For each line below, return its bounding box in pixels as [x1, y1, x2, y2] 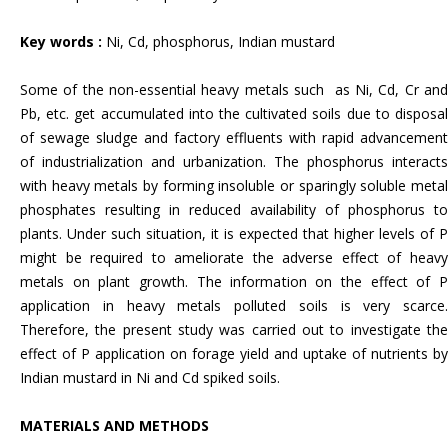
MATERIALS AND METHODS [20, 416, 209, 435]
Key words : [20, 32, 106, 51]
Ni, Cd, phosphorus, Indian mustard [106, 32, 335, 51]
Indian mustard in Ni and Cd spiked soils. [20, 368, 280, 387]
